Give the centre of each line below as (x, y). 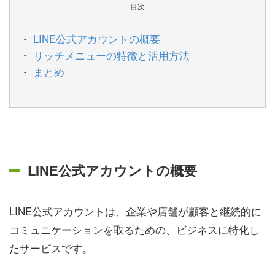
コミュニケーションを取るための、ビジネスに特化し (134, 230)
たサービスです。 (51, 248)
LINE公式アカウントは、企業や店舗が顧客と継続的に (135, 211)
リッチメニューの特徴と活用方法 (112, 55)
